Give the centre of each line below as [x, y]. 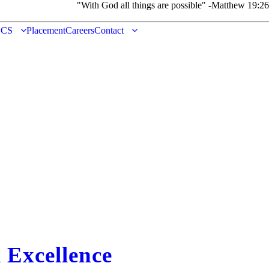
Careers [80, 30]
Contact [109, 30]
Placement [46, 30]
